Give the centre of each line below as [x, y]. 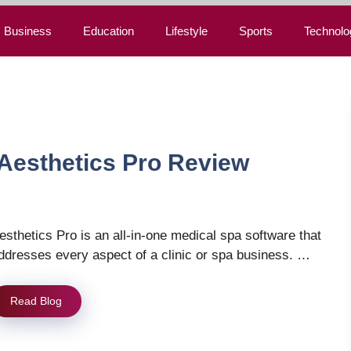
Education [108, 31]
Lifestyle [186, 31]
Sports [255, 31]
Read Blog [36, 300]
